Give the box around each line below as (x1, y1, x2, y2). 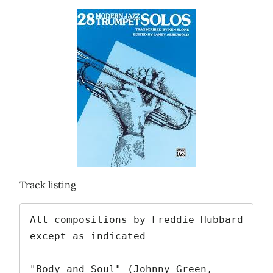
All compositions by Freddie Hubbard (30, 214, 243, 226)
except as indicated (30, 230, 146, 243)
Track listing (19, 179, 76, 191)
